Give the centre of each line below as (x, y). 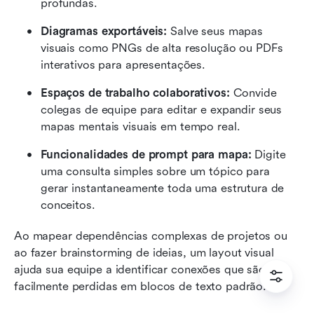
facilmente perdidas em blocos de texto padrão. (141, 287)
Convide (255, 93)
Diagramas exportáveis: (106, 32)
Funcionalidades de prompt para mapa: (148, 155)
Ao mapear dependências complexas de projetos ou (151, 236)
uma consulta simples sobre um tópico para (155, 172)
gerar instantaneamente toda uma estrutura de (163, 189)
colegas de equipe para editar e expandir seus (162, 110)
